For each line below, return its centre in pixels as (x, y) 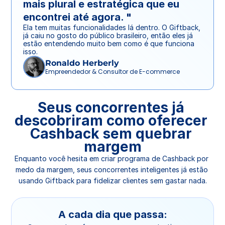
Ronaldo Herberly (82, 63)
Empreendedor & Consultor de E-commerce (113, 72)
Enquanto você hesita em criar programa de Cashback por (111, 158)
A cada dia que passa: (113, 214)
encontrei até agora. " (77, 17)
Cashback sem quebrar (111, 134)
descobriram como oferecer (111, 121)
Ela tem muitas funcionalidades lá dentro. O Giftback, (112, 27)
